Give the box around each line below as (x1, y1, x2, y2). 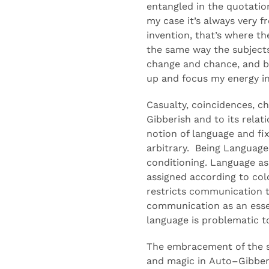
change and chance (147, 58, 237, 70)
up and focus (147, 73, 208, 84)
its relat (225, 113, 264, 125)
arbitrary (147, 142, 187, 154)
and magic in (147, 255, 209, 267)
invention (147, 29, 190, 41)
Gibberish (147, 113, 191, 125)
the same (147, 44, 193, 55)
